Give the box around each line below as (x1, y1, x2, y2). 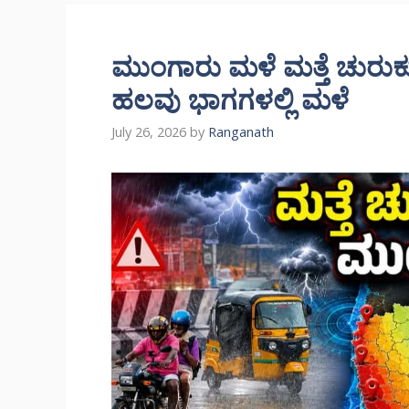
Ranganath (208, 123, 274, 142)
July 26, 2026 (111, 123, 186, 142)
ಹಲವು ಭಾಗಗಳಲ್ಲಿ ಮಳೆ (111, 80, 349, 118)
